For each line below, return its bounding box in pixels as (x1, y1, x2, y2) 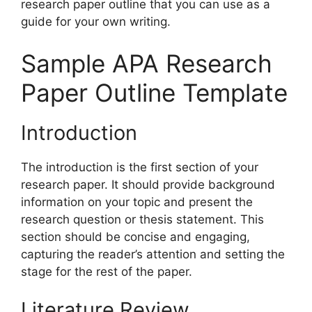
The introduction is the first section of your (21, 159, 258, 174)
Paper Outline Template (21, 77, 288, 107)
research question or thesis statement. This (21, 212, 264, 226)
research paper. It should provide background (21, 177, 275, 192)
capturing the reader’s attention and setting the (21, 247, 285, 261)
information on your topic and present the (21, 194, 253, 209)
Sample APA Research (21, 48, 272, 78)
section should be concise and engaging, (21, 229, 250, 244)
